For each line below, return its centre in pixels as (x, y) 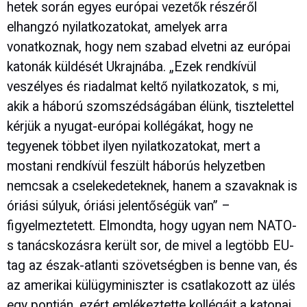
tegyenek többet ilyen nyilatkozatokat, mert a (134, 147)
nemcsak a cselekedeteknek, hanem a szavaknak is (152, 186)
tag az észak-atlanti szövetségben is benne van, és (152, 266)
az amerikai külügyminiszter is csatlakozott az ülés (151, 286)
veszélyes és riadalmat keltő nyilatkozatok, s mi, (143, 87)
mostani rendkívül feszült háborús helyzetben (136, 167)
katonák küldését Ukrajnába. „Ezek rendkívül (132, 67)
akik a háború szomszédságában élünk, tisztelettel (150, 107)
